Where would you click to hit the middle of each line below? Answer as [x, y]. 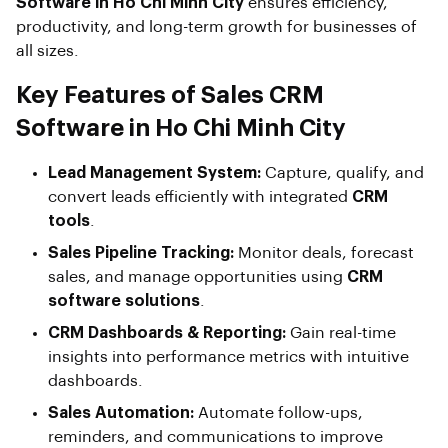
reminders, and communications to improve [215, 436]
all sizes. [47, 50]
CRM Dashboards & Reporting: [167, 332]
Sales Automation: [121, 412]
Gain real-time [341, 332]
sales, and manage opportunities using [197, 276]
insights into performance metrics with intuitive [228, 356]
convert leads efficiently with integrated [200, 196]
